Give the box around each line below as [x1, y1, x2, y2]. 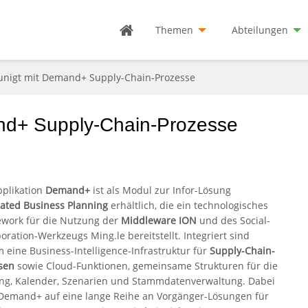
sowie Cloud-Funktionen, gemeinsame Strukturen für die [14, 259, 278, 273]
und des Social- [197, 214, 270, 228]
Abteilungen [232, 23, 288, 36]
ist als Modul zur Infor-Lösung [90, 184, 231, 197]
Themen [155, 23, 193, 36]
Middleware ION [121, 214, 197, 228]
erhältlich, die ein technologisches [108, 199, 268, 212]
